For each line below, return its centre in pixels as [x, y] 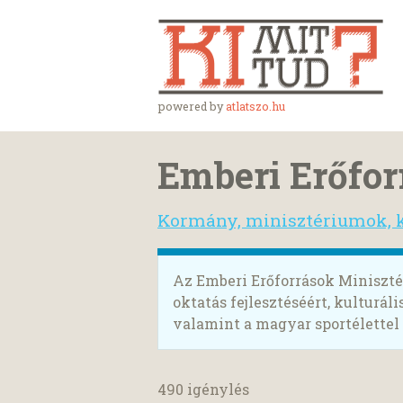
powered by [192, 106]
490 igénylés [203, 389]
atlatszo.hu [255, 106]
